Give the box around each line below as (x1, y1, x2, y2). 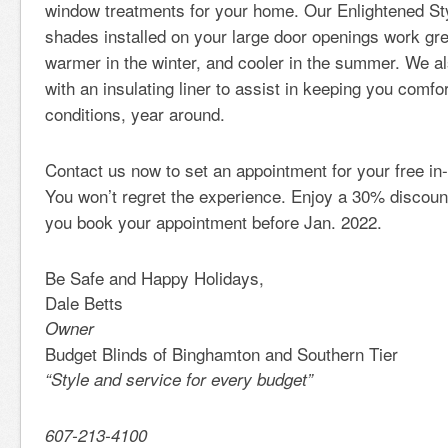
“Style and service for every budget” (45, 367, 313, 391)
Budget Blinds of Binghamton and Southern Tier (45, 341, 398, 366)
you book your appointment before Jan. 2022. (45, 209, 382, 234)
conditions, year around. (45, 101, 235, 126)
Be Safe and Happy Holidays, (45, 265, 264, 290)
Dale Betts (45, 290, 123, 315)
